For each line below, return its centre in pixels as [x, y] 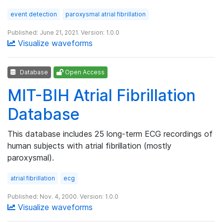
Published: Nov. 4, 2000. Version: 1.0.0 [63, 196]
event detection [34, 14]
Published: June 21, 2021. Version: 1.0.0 [63, 32]
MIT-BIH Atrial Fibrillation [102, 95]
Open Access [84, 72]
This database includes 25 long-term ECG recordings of [110, 134]
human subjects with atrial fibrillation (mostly [89, 145]
